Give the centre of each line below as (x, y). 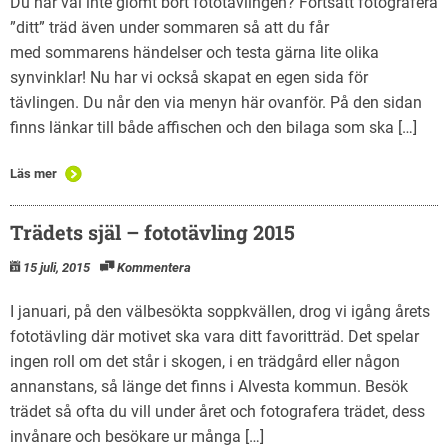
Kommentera (154, 267)
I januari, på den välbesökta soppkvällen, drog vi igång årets (220, 311)
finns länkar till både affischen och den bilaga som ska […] (213, 127)
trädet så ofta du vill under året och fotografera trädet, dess (217, 411)
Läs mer (33, 173)
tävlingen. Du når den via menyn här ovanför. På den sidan (216, 102)
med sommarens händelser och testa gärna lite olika (194, 52)
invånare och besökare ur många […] (137, 436)
